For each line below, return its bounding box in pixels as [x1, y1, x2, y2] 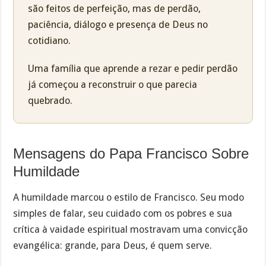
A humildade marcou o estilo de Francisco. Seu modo [13, 192, 245, 204]
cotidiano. [28, 35, 71, 47]
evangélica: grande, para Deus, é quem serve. [13, 240, 213, 252]
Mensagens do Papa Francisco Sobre [13, 145, 249, 161]
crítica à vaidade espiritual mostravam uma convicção [13, 224, 248, 236]
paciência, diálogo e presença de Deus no [28, 19, 208, 31]
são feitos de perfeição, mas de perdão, [28, 3, 201, 15]
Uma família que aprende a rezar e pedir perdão [28, 62, 238, 74]
